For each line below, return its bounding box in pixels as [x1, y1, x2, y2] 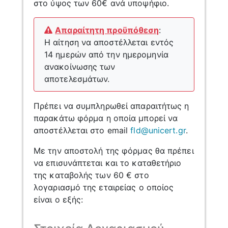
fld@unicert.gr [130, 125, 186, 135]
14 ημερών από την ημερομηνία [44, 49, 168, 60]
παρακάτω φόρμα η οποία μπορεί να [34, 112, 178, 123]
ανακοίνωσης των [44, 61, 116, 72]
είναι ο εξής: [34, 194, 83, 205]
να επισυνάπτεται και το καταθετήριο [34, 157, 182, 168]
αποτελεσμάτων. [44, 73, 110, 84]
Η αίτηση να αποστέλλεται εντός [44, 37, 174, 47]
